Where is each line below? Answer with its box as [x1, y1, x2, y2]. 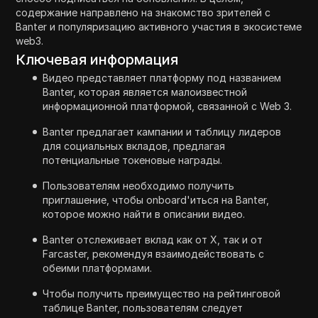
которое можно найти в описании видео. [43, 207, 246, 220]
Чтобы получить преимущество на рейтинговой [43, 287, 281, 300]
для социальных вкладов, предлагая [43, 139, 226, 152]
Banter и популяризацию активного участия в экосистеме [16, 20, 302, 33]
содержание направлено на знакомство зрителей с [16, 6, 271, 18]
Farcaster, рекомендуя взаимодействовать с [43, 247, 265, 260]
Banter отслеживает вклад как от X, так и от [43, 233, 263, 246]
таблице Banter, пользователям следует [43, 301, 243, 314]
